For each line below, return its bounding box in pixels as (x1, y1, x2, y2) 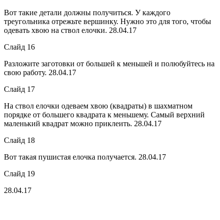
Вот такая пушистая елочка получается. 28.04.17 (4, 152, 166, 161)
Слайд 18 (4, 136, 35, 144)
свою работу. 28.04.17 (4, 68, 76, 77)
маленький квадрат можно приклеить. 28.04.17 (4, 119, 162, 128)
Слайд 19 (4, 169, 35, 178)
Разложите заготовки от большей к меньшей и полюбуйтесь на (4, 59, 215, 68)
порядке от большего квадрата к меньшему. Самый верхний (4, 110, 205, 119)
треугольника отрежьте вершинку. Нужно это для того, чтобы (4, 17, 211, 26)
